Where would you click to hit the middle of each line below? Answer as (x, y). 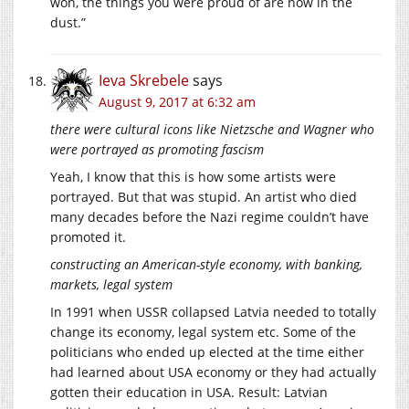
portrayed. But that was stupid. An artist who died (204, 197)
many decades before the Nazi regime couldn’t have (210, 217)
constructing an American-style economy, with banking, (206, 265)
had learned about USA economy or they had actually (213, 372)
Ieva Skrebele (144, 81)
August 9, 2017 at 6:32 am (177, 102)
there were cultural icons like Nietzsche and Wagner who (212, 130)
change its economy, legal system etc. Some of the (203, 332)
